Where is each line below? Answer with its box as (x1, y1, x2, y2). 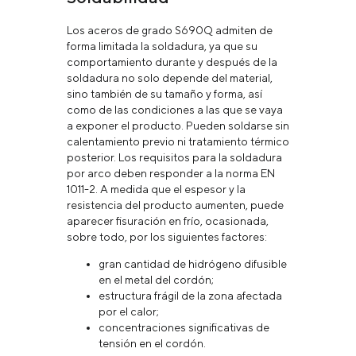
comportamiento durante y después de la (67, 55, 277, 68)
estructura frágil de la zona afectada (99, 288, 282, 302)
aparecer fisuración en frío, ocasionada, (67, 214, 269, 227)
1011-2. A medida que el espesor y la (67, 182, 246, 195)
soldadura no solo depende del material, (67, 71, 273, 84)
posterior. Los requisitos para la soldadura (67, 150, 282, 164)
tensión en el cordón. (99, 336, 206, 350)
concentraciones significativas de (99, 320, 269, 334)
